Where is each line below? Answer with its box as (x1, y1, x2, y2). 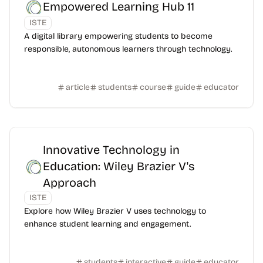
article (66, 82, 90, 92)
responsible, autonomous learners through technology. (24, 44, 232, 54)
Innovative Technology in (43, 143, 180, 157)
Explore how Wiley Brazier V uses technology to (24, 206, 206, 216)
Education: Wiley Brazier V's (43, 159, 195, 173)
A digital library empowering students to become (24, 31, 213, 41)
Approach (43, 176, 96, 190)
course (140, 82, 166, 92)
